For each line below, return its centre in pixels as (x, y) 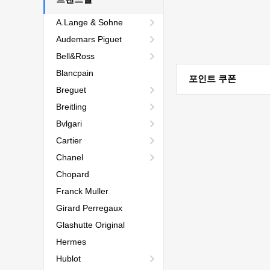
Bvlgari (69, 124)
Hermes (71, 242)
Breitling (71, 107)
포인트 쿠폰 (212, 79)
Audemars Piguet (89, 39)
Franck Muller (82, 191)
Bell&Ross (75, 56)
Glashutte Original (90, 225)
